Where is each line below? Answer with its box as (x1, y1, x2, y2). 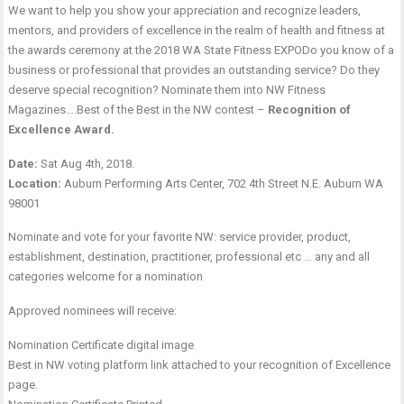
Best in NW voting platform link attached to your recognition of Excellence (8, 358, 391, 372)
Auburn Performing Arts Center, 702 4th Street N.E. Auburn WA (64, 177, 384, 191)
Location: (8, 177, 65, 191)
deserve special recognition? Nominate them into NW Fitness (8, 83, 326, 97)
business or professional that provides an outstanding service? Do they (8, 63, 381, 78)
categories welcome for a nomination (8, 270, 204, 284)
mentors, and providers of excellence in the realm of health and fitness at (8, 23, 386, 38)
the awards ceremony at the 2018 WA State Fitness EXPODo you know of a (8, 43, 395, 58)
